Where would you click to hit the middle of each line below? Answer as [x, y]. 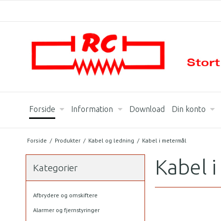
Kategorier [55, 167]
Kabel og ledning [111, 140]
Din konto [188, 109]
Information [92, 109]
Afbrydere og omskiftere [65, 195]
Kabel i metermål [164, 140]
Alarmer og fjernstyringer [66, 210]
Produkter [67, 140]
